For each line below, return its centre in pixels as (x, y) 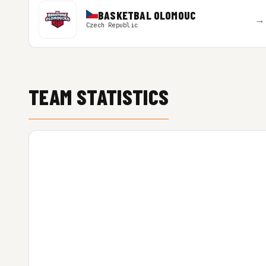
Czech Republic (112, 25)
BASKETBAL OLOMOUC (147, 15)
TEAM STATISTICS (99, 96)
